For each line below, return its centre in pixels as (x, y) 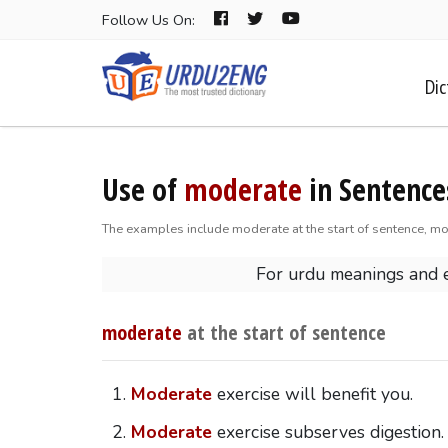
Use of (142, 189)
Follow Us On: (150, 20)
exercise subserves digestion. (327, 431)
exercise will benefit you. (312, 394)
